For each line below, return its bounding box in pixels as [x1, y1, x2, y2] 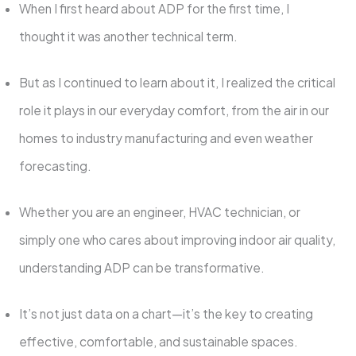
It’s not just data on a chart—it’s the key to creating [18, 306, 313, 322]
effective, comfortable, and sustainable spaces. [18, 334, 300, 350]
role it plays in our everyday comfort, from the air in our [18, 102, 329, 118]
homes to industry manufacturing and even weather [18, 130, 313, 145]
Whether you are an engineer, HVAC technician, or [18, 204, 300, 220]
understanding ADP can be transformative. [18, 260, 267, 276]
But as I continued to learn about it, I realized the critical [18, 74, 335, 90]
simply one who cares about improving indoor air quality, [18, 232, 335, 248]
